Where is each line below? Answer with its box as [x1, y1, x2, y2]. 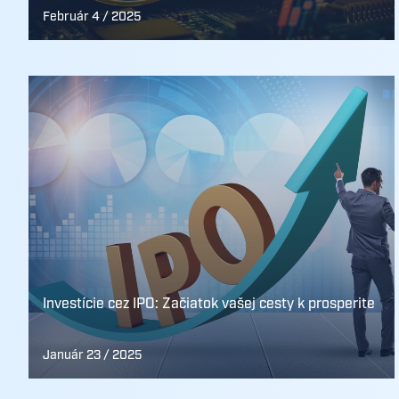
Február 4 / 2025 [43, 9, 141, 25]
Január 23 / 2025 [43, 347, 142, 363]
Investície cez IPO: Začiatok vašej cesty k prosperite [43, 295, 375, 313]
